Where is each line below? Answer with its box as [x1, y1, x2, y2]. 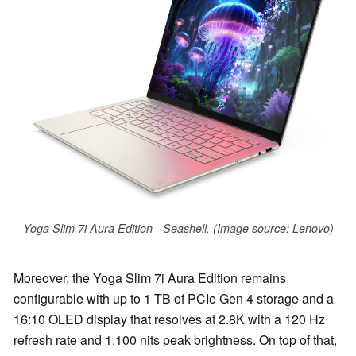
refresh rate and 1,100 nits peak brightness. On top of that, [14, 330, 337, 349]
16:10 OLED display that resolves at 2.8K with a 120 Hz [14, 309, 325, 328]
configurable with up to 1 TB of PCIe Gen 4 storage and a [14, 288, 334, 308]
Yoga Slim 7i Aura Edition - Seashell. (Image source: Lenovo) [22, 220, 334, 237]
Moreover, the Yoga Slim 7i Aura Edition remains [14, 268, 286, 287]
